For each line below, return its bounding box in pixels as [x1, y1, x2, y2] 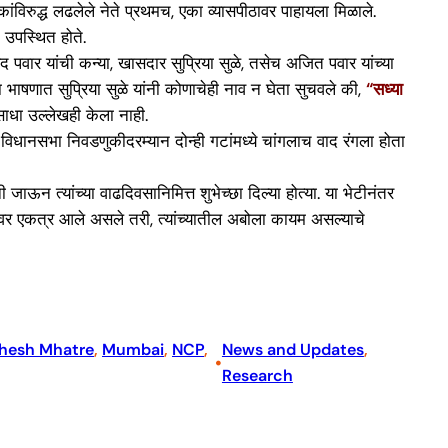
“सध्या [366, 77, 403, 100]
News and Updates [221, 339, 364, 361]
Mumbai [102, 339, 164, 361]
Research [221, 365, 293, 387]
